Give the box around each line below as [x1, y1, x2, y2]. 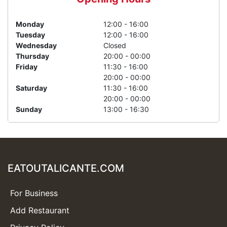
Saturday [16, 84, 47, 92]
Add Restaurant [10, 205, 69, 215]
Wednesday [16, 41, 57, 50]
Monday [16, 20, 44, 28]
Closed [103, 41, 127, 50]
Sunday [16, 105, 42, 113]
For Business [10, 188, 58, 198]
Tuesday [16, 30, 45, 39]
